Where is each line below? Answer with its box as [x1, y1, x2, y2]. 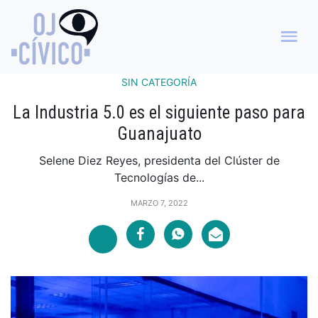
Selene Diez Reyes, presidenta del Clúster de [38, 153, 280, 168]
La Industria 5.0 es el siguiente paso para [13, 102, 305, 123]
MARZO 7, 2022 [130, 197, 188, 208]
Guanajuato [116, 123, 202, 144]
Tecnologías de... [114, 170, 204, 185]
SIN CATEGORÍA [121, 76, 197, 88]
